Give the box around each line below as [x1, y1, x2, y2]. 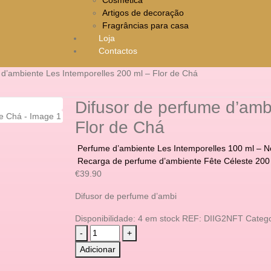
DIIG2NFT [203, 213, 243, 223]
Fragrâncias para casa [102, 20, 189, 30]
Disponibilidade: [74, 213, 138, 223]
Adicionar [79, 244, 116, 254]
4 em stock [137, 213, 180, 223]
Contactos [98, 45, 137, 56]
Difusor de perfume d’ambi [74, 191, 177, 201]
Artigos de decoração [102, 7, 184, 18]
